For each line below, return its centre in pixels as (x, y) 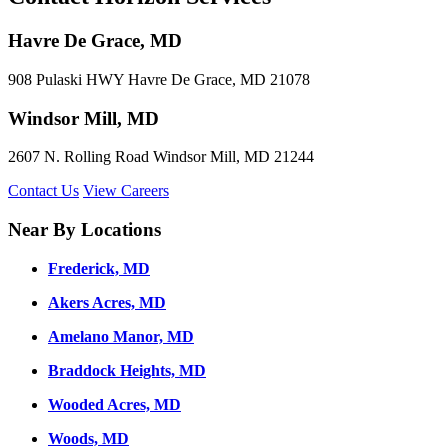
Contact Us (43, 191)
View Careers (126, 191)
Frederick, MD (99, 268)
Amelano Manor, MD (121, 336)
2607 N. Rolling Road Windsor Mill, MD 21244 (161, 157)
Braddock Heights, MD (127, 370)
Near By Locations (84, 230)
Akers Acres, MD (107, 302)
